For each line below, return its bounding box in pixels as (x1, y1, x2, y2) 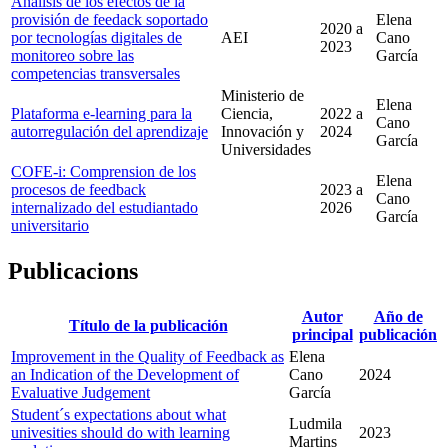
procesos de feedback (11, 181, 146, 199)
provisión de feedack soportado (11, 11, 208, 29)
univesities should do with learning (11, 423, 230, 441)
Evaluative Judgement (11, 383, 150, 401)
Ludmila (289, 414, 342, 432)
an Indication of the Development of (11, 365, 239, 383)
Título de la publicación (68, 316, 228, 334)
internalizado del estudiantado (11, 199, 198, 217)
